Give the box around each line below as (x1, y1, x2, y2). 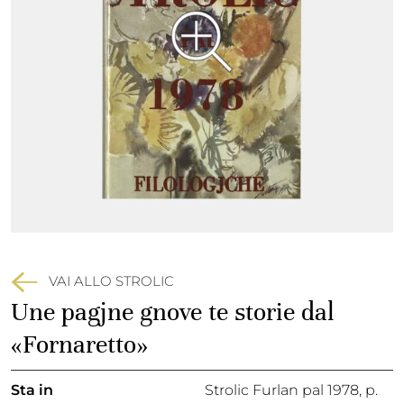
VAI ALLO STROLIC (49, 271, 174, 289)
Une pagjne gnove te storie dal (11, 297, 335, 327)
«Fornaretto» (11, 329, 148, 360)
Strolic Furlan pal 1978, (205, 381, 365, 399)
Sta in (11, 381, 53, 399)
